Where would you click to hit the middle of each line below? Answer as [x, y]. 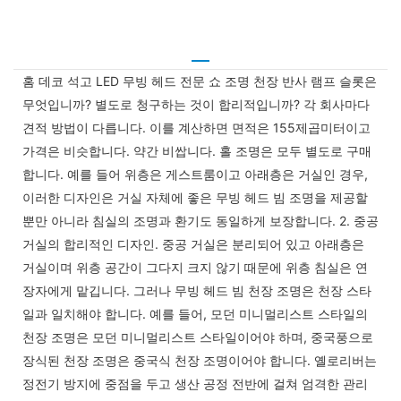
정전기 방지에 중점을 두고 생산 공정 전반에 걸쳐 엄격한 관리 [195, 383]
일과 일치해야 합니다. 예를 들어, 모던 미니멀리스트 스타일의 [195, 313]
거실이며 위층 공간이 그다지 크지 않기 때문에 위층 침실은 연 [195, 267]
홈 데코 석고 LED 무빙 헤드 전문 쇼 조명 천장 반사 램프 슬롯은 [200, 81]
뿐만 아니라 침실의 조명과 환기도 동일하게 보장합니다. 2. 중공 [200, 220]
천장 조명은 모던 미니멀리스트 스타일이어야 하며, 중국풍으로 [198, 337]
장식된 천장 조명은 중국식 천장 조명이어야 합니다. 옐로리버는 [200, 360]
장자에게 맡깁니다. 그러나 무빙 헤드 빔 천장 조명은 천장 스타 [197, 290]
